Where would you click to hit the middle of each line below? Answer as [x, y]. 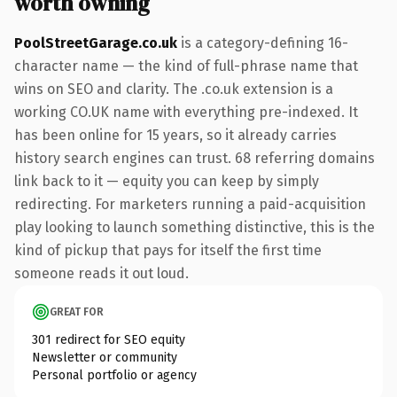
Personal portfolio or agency [114, 375]
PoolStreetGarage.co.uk [96, 43]
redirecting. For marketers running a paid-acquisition [190, 204]
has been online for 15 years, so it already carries [175, 135]
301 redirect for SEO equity [109, 339]
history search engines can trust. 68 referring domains [195, 158]
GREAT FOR [77, 311]
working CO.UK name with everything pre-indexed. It [186, 112]
